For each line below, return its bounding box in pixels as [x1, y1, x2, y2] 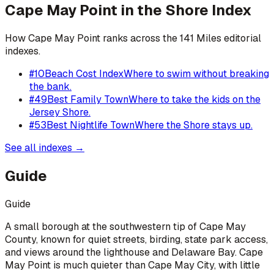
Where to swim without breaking [124, 67, 269, 80]
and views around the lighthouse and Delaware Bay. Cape [5, 245, 263, 259]
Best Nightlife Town [46, 118, 135, 131]
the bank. [29, 80, 72, 93]
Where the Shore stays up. [135, 118, 253, 131]
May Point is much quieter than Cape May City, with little [5, 258, 260, 272]
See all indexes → [5, 141, 84, 154]
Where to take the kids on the [128, 92, 261, 106]
